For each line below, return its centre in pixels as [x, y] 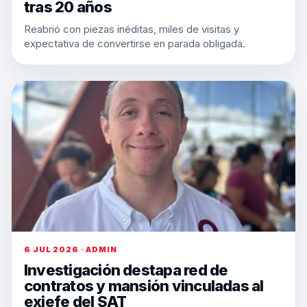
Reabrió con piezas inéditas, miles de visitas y [132, 29]
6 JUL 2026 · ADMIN [71, 249]
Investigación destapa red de [126, 270]
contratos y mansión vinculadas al [144, 286]
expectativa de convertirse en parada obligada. [135, 44]
